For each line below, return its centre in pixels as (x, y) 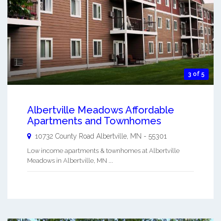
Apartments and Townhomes (94, 121)
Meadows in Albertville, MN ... (70, 160)
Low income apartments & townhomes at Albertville (103, 150)
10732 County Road (66, 136)
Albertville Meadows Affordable (101, 110)
